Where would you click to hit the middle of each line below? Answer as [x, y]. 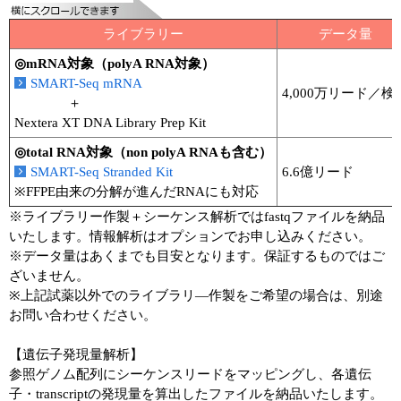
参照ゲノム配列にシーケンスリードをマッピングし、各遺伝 [190, 374]
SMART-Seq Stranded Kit [102, 171]
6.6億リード [318, 171]
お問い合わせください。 [83, 315]
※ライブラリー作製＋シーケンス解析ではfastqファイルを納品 [197, 216]
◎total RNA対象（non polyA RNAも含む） [143, 152]
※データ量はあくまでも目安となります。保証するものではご [197, 256]
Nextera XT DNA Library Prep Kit [110, 122]
